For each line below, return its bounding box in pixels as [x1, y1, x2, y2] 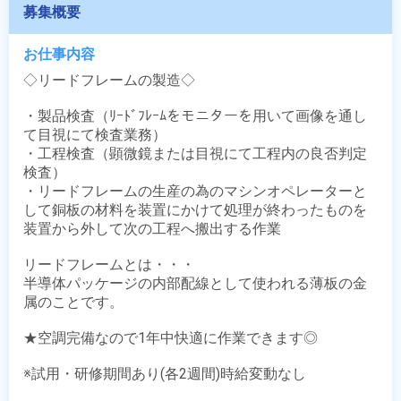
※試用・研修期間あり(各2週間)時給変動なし [23, 365, 306, 382]
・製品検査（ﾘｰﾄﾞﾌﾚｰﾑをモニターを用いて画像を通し [23, 107, 367, 124]
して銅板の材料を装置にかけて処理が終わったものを [23, 201, 367, 218]
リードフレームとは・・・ [23, 256, 195, 273]
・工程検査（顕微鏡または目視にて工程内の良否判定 [23, 145, 367, 162]
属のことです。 [23, 294, 124, 311]
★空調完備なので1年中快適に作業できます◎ [23, 329, 318, 346]
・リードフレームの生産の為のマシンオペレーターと [23, 183, 367, 200]
